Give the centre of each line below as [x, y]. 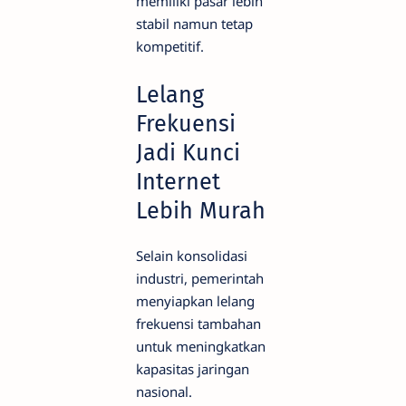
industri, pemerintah [200, 278]
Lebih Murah [201, 210]
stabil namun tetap [194, 23]
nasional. [164, 391]
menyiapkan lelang [195, 300]
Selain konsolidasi [192, 255]
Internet [178, 181]
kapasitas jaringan [193, 368]
